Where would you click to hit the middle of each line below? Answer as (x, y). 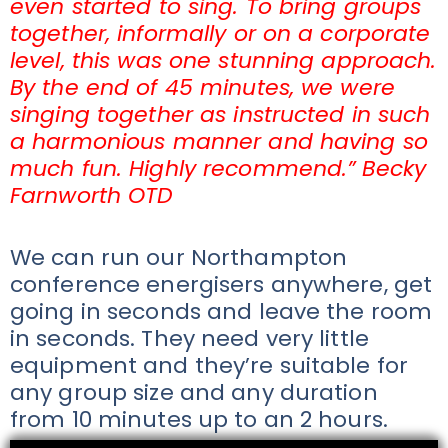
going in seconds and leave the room (221, 312)
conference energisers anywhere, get (221, 285)
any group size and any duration (194, 393)
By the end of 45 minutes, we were (202, 88)
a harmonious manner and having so (219, 142)
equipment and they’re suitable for (209, 366)
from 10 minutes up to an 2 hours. (199, 420)
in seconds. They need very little (189, 339)
